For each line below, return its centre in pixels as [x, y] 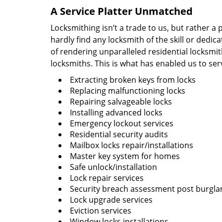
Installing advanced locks [116, 112]
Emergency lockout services [122, 123]
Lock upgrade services [111, 200]
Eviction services [101, 211]
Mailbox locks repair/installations [132, 145]
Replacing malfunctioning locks [128, 91]
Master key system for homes [125, 156]
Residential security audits [119, 134]
